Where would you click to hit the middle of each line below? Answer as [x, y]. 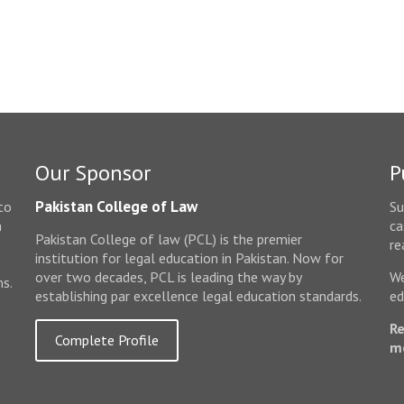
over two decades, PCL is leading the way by [169, 277]
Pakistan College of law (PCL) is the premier [169, 239]
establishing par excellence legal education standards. [199, 296]
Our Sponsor [93, 173]
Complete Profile [107, 340]
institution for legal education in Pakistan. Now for [190, 258]
